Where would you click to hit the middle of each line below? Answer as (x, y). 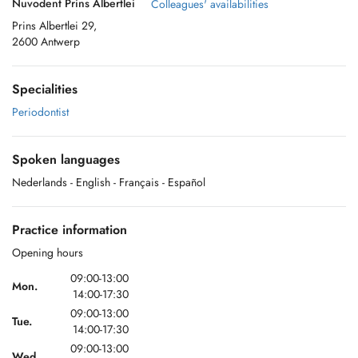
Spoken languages (66, 159)
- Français (136, 182)
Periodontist (40, 112)
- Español (184, 182)
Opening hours (48, 253)
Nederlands (40, 182)
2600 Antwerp (46, 42)
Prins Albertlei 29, (54, 26)
